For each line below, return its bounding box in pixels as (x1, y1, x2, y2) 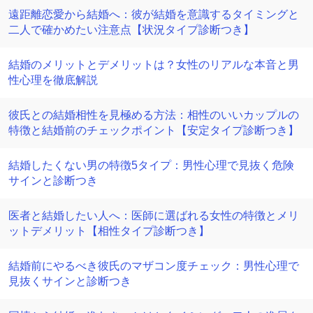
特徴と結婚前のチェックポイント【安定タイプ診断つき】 (8, 124, 299, 136)
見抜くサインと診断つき (8, 275, 131, 287)
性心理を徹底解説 (8, 74, 98, 86)
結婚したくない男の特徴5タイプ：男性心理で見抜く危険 (8, 159, 294, 171)
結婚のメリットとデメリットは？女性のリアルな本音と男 (8, 59, 299, 71)
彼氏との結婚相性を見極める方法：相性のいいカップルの (8, 109, 299, 121)
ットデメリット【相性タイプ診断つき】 (8, 225, 210, 237)
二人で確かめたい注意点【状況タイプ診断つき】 (8, 24, 254, 36)
